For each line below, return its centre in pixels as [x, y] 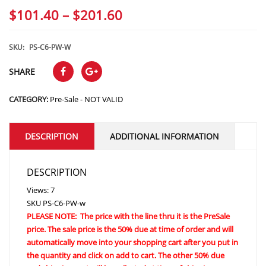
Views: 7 [41, 190]
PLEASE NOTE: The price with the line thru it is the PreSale [128, 216]
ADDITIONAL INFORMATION [164, 136]
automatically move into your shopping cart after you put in [132, 242]
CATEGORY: [29, 99]
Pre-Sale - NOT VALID [86, 99]
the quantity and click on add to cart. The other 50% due [126, 255]
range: [141, 32]
